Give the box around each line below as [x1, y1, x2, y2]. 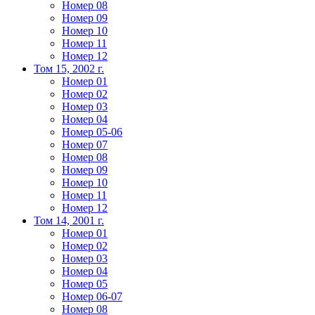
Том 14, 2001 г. [34, 214, 104, 226]
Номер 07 [62, 139, 108, 150]
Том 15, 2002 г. [34, 63, 104, 75]
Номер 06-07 [62, 290, 122, 302]
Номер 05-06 [62, 126, 122, 138]
